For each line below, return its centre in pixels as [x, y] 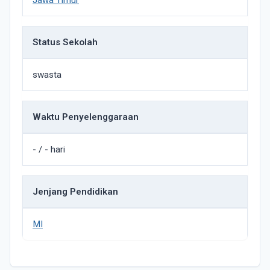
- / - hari [49, 149]
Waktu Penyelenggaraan [86, 117]
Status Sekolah [65, 42]
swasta [47, 75]
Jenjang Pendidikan [75, 192]
